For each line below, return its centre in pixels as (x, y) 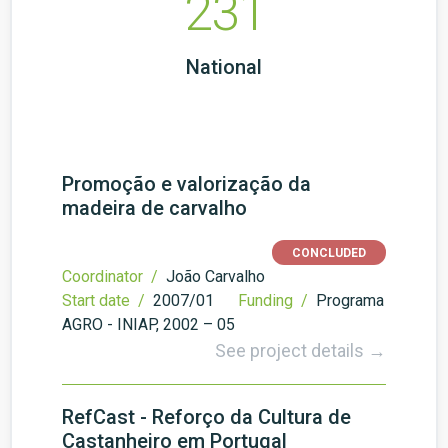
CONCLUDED (329, 253)
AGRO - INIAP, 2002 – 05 (148, 324)
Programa (350, 300)
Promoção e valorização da (186, 184)
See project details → (300, 350)
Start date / (105, 300)
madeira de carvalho (154, 208)
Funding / (275, 300)
